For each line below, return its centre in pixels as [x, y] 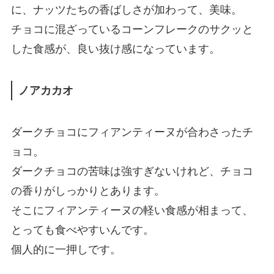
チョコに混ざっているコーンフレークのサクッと [132, 30]
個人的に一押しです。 [66, 249]
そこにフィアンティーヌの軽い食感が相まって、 [132, 210]
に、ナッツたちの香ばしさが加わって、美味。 [126, 10]
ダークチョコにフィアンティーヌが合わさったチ [132, 132]
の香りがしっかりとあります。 [88, 191]
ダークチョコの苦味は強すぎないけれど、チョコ [132, 171]
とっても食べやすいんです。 [82, 230]
